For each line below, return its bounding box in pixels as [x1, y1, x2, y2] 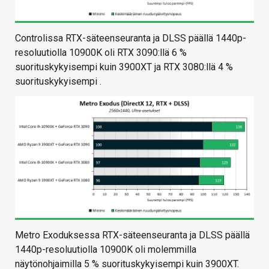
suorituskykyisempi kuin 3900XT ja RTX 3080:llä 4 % [15, 61, 233, 73]
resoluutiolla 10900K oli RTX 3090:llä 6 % [15, 47, 187, 59]
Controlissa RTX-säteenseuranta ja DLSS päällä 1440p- [15, 32, 246, 44]
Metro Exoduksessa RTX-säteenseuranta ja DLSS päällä [15, 229, 250, 241]
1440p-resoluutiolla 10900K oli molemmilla [15, 243, 196, 255]
